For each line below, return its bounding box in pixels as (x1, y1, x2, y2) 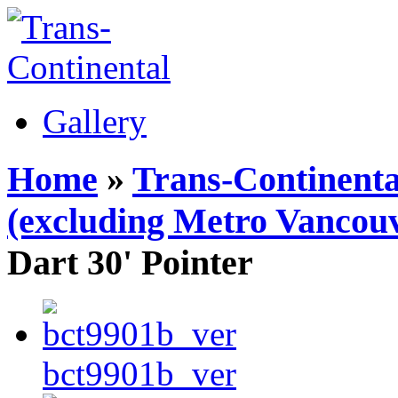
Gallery (43, 102, 147, 140)
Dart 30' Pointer (7, 242, 253, 283)
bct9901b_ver (43, 354, 236, 394)
